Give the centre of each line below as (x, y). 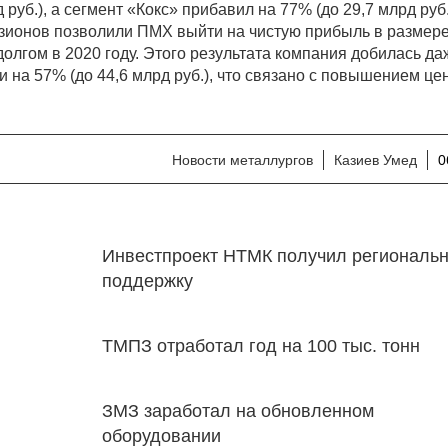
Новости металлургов (242, 160)
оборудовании (161, 436)
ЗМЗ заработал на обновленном (237, 411)
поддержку (147, 281)
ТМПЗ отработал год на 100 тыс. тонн (260, 346)
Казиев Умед (375, 160)
